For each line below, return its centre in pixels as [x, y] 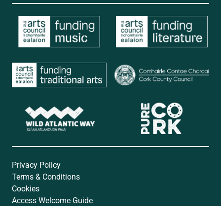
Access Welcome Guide [52, 200]
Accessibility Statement [53, 212]
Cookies [26, 188]
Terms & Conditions [46, 176]
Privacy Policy [36, 165]
